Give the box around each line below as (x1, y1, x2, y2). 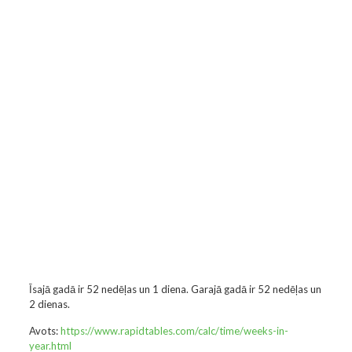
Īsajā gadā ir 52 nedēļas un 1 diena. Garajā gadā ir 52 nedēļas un (28, 283, 321, 295)
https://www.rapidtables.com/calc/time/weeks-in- (60, 324, 288, 337)
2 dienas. (28, 298, 70, 310)
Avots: (28, 324, 60, 337)
